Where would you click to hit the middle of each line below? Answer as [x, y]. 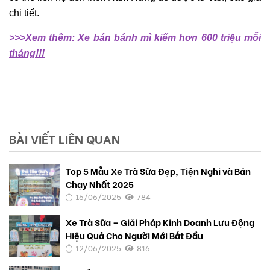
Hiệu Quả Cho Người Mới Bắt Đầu [135, 235]
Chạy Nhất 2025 [100, 184]
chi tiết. [24, 13]
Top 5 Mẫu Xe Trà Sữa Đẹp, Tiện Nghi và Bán [159, 170]
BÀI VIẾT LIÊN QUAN [64, 138]
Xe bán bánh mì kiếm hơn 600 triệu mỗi [170, 37]
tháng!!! [27, 53]
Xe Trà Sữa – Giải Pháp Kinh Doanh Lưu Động [160, 221]
